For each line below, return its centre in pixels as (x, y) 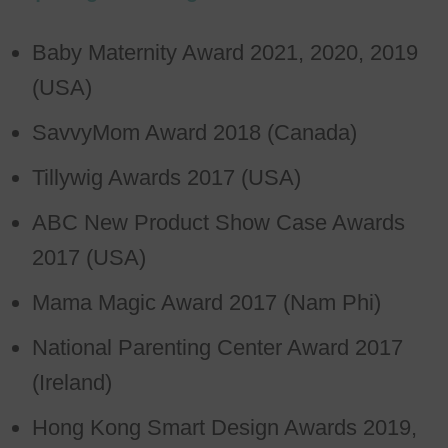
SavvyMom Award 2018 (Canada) (194, 132)
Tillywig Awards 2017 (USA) (166, 177)
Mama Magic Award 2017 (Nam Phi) (206, 302)
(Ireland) (72, 382)
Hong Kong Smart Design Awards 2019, (224, 427)
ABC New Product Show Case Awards (218, 222)
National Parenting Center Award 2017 (217, 347)
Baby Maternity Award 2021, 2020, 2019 (225, 52)
